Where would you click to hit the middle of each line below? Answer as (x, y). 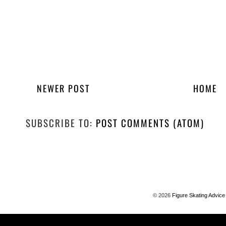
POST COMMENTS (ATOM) (150, 122)
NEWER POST (63, 88)
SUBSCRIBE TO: (61, 122)
